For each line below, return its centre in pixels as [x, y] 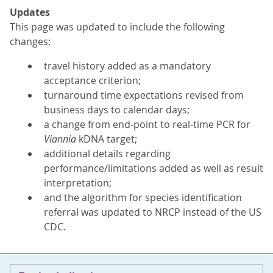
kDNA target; [107, 139]
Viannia [60, 139]
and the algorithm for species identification [143, 197]
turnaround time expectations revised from [144, 95]
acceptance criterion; [92, 80]
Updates [30, 12]
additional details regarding [107, 154]
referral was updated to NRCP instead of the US [153, 212]
